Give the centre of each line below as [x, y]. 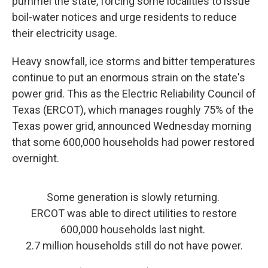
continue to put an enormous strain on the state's [129, 78]
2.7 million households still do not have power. [134, 246]
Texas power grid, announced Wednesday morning [132, 126]
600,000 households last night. [134, 230]
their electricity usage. [65, 33]
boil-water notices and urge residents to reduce [124, 17]
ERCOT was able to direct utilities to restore [134, 214]
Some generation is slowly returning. [134, 197]
